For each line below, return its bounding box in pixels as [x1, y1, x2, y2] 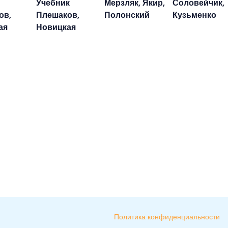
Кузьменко [173, 9, 216, 21]
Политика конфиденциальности [114, 211, 220, 222]
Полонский [104, 9, 150, 21]
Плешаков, [36, 9, 79, 21]
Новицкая [36, 21, 76, 33]
